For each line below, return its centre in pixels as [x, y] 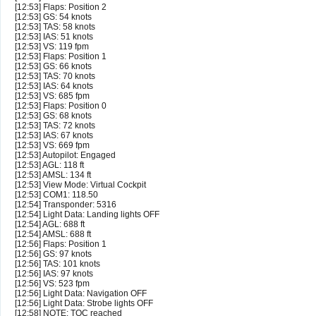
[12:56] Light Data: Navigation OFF [81, 294]
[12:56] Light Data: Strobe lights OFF [84, 304]
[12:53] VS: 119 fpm [52, 47]
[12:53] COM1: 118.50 [56, 195]
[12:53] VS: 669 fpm [52, 146]
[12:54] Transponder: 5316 [66, 205]
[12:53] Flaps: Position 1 [61, 57]
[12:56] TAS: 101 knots [57, 264]
